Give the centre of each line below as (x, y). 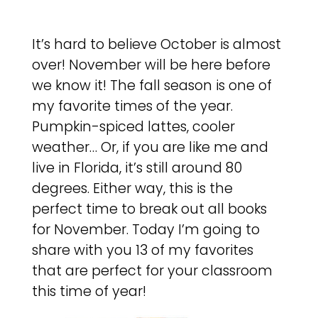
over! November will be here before (151, 65)
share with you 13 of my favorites (142, 250)
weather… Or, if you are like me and (150, 147)
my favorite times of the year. (132, 106)
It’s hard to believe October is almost (156, 44)
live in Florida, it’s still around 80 (137, 168)
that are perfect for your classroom (152, 270)
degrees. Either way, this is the (132, 188)
